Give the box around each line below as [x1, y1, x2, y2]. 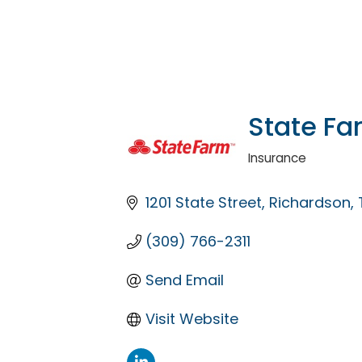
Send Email [145, 270, 224, 291]
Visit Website [145, 309, 238, 330]
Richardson [268, 192, 351, 213]
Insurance [248, 149, 306, 167]
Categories [247, 157, 322, 176]
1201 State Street [145, 192, 262, 213]
